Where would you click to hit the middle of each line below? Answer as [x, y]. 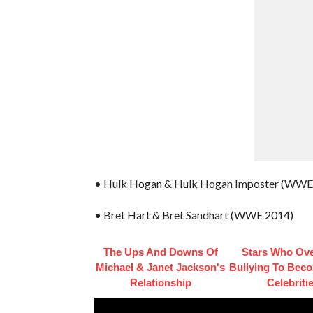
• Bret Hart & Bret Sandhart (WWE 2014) [194, 214]
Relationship [160, 282]
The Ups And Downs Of [160, 252]
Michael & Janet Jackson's [161, 267]
